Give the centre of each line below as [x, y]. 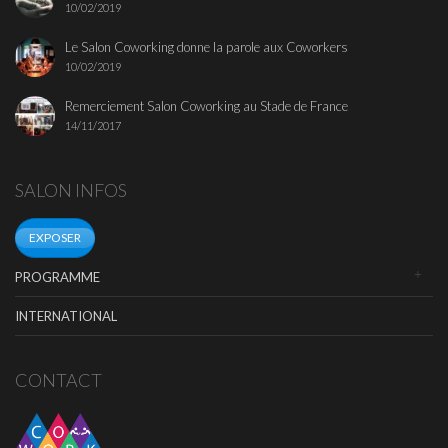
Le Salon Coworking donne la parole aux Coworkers [206, 47]
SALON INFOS [71, 190]
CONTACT [58, 380]
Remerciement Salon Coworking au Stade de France [206, 106]
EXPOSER [55, 238]
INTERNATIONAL [66, 316]
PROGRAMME [57, 277]
